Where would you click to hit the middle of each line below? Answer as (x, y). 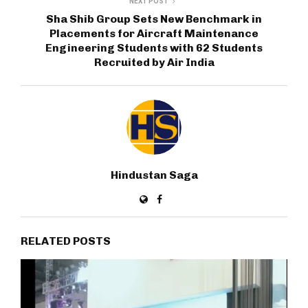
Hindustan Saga (154, 175)
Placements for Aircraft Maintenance (154, 33)
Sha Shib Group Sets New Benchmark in (154, 19)
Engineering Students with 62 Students (154, 47)
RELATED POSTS (66, 241)
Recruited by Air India (154, 62)
